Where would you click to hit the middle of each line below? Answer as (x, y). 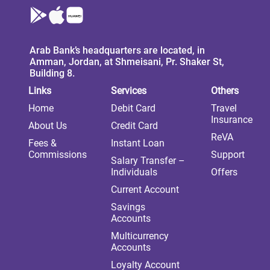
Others (224, 90)
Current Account (145, 189)
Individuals (134, 172)
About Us (47, 125)
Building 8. (52, 73)
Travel (224, 108)
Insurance (231, 119)
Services (128, 90)
